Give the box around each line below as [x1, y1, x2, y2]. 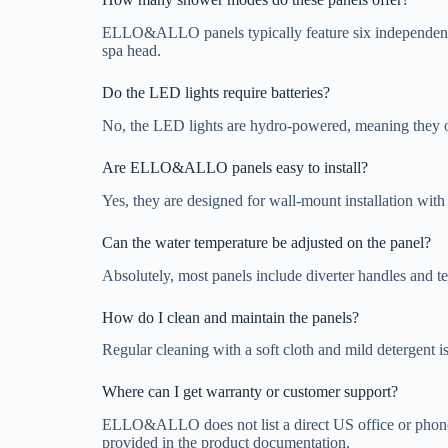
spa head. [102, 42, 161, 60]
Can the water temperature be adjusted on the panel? [102, 233, 431, 251]
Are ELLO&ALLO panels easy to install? [102, 159, 368, 176]
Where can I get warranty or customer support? [102, 383, 398, 401]
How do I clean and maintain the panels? [102, 308, 359, 326]
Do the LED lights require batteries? [102, 84, 330, 102]
